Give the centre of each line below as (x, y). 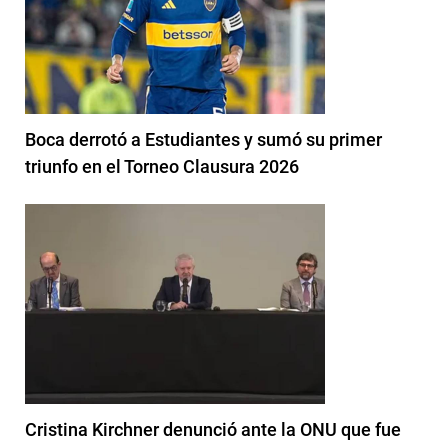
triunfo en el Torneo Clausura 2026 (162, 166)
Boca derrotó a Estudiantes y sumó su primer (203, 139)
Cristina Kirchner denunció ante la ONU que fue (213, 429)
